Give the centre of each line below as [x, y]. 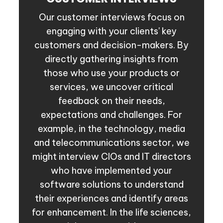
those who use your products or [111, 73]
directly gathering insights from [111, 59]
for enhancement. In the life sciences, [111, 213]
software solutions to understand [111, 185]
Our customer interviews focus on [111, 17]
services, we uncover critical [111, 87]
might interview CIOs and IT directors [111, 157]
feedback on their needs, [111, 101]
